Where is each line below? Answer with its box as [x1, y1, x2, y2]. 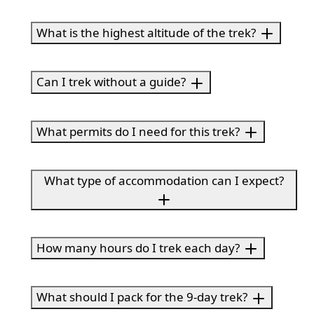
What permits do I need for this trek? [36, 123, 240, 139]
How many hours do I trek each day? [36, 239, 240, 256]
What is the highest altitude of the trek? [36, 24, 256, 41]
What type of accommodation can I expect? [44, 172, 284, 189]
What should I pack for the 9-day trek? [36, 289, 247, 306]
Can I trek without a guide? [36, 74, 186, 90]
